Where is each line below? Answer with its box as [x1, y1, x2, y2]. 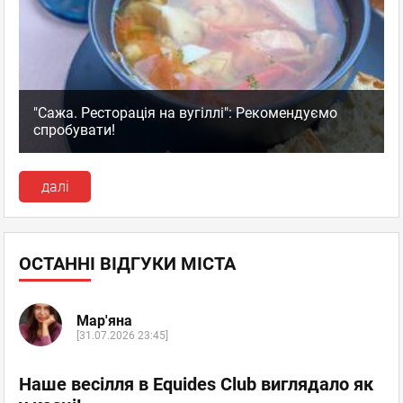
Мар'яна [76, 311, 132, 329]
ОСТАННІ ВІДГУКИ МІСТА [19, 253, 236, 275]
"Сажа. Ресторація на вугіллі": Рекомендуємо [33, 104, 337, 122]
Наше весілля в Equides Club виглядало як [19, 373, 373, 396]
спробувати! [33, 121, 115, 139]
